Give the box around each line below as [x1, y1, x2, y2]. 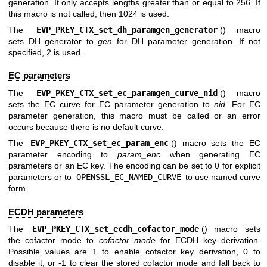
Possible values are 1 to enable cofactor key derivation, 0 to [8, 246, 260, 256]
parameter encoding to [8, 150, 117, 160]
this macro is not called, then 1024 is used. [8, 8, 169, 18]
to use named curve [183, 172, 260, 182]
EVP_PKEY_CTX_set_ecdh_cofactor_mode [32, 223, 200, 234]
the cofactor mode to [8, 235, 99, 245]
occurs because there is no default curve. [8, 122, 164, 132]
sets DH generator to [8, 36, 98, 46]
